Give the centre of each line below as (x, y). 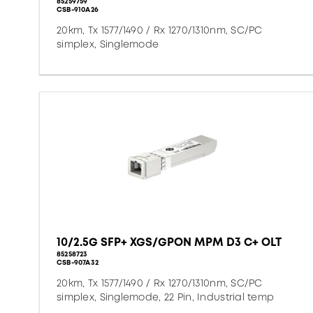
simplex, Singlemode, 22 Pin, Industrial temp (166, 297)
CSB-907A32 (78, 262)
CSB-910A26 (78, 9)
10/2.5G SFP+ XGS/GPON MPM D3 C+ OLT (169, 242)
